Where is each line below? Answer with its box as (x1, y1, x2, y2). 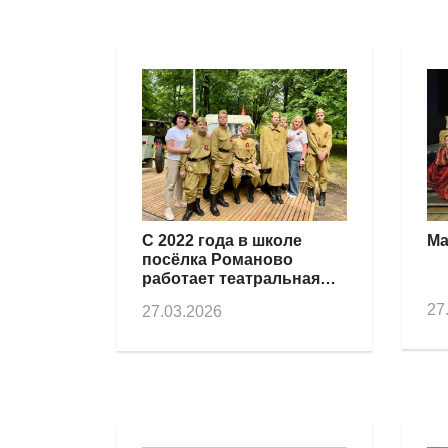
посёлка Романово (142, 251, 293, 269)
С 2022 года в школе (142, 232, 302, 250)
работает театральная (142, 270, 320, 288)
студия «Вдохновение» (142, 289, 328, 307)
